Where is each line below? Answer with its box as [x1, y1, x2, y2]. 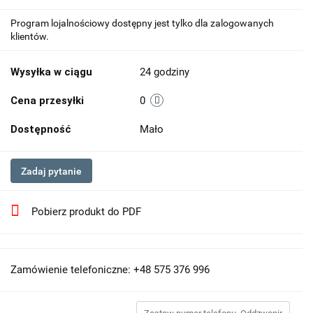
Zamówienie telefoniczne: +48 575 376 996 [10, 263, 210, 276]
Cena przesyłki [10, 94, 84, 107]
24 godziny [140, 66, 189, 78]
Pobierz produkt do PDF [31, 205, 141, 218]
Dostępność [10, 123, 71, 136]
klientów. [10, 31, 49, 42]
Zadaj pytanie [21, 166, 82, 177]
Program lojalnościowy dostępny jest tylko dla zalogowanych [10, 17, 274, 29]
